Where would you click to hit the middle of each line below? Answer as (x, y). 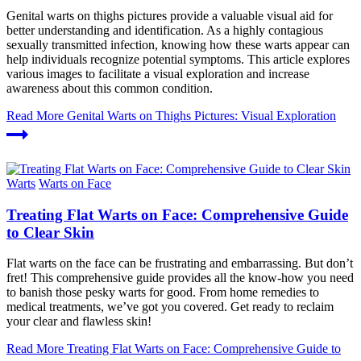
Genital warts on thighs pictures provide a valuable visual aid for (170, 16)
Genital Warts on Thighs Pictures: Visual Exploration (200, 116)
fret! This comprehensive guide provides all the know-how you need (180, 278)
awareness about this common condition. (110, 89)
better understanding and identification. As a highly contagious (165, 31)
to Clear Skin (50, 232)
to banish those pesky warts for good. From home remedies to (163, 293)
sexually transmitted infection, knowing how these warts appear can (178, 45)
